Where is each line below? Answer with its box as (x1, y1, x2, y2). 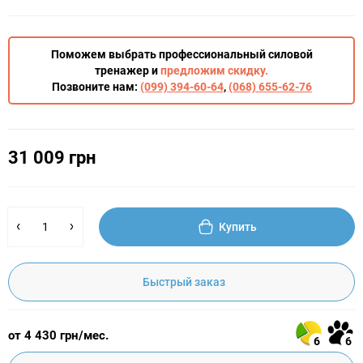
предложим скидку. (160, 64, 268, 77)
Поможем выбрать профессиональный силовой (50, 48, 313, 61)
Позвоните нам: (51, 80, 140, 93)
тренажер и (95, 64, 160, 77)
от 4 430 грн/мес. (8, 327, 109, 343)
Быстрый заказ (142, 275, 225, 288)
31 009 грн (8, 147, 96, 168)
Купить (219, 220, 257, 233)
